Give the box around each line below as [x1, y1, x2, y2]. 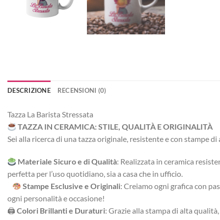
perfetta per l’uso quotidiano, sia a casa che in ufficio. [7, 169, 183, 179]
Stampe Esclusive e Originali [23, 181, 121, 191]
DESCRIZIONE [7, 86, 51, 95]
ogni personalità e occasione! [7, 193, 110, 203]
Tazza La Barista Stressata [7, 110, 93, 119]
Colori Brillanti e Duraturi [17, 206, 105, 216]
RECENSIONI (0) [57, 86, 107, 95]
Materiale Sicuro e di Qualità [18, 157, 117, 166]
